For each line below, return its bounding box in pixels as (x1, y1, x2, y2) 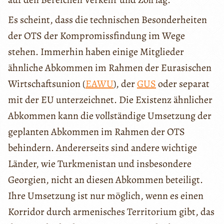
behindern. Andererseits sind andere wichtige (8, 140, 197, 154)
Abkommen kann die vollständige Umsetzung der (8, 108, 211, 122)
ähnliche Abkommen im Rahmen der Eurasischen (8, 60, 211, 74)
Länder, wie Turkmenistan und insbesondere (8, 156, 191, 170)
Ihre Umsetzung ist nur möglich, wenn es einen (8, 188, 203, 202)
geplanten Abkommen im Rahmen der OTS (8, 124, 185, 138)
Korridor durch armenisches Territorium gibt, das (8, 204, 214, 218)
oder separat (156, 76, 209, 90)
